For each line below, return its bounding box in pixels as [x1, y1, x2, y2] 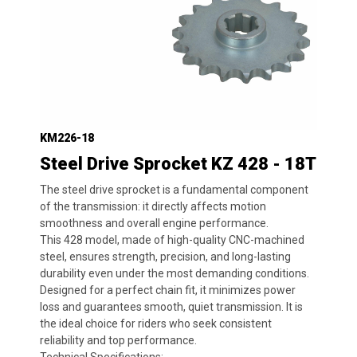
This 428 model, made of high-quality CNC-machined [40, 233, 304, 246]
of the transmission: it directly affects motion [40, 200, 266, 213]
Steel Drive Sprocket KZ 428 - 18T [40, 154, 316, 174]
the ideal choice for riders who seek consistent [40, 317, 272, 330]
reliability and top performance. [40, 334, 197, 347]
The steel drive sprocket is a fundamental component [40, 183, 308, 196]
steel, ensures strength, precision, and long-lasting [40, 250, 291, 263]
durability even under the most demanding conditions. [40, 267, 309, 280]
